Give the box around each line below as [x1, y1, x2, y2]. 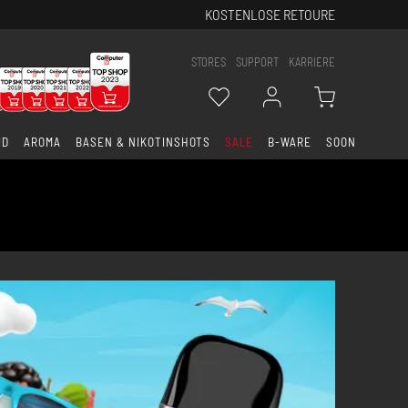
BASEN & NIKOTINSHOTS [76, 134, 211, 149]
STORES [191, 54, 226, 69]
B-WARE [268, 134, 312, 149]
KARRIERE [289, 54, 335, 69]
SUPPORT [236, 54, 279, 69]
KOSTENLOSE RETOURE [205, 5, 335, 23]
